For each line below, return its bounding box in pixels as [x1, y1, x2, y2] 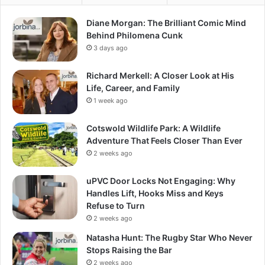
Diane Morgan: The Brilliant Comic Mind [86, 17, 246, 28]
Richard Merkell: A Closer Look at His [86, 70, 234, 80]
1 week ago [93, 96, 128, 105]
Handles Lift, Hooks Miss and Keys [86, 188, 224, 198]
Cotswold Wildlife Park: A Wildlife [86, 122, 221, 133]
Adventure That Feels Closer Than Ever [86, 135, 243, 146]
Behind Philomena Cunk [86, 30, 183, 40]
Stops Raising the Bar [86, 244, 172, 255]
